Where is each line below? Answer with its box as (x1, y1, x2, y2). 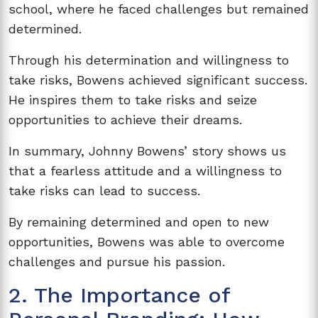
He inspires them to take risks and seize (9, 92, 257, 107)
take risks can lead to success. (9, 182, 200, 198)
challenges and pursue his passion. (9, 253, 225, 269)
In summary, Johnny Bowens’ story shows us (9, 143, 286, 158)
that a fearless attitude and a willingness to (9, 163, 282, 178)
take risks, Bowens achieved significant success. (9, 72, 307, 87)
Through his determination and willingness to (9, 52, 289, 67)
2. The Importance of (9, 282, 230, 307)
